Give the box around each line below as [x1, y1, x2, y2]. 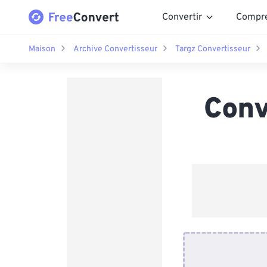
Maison [29, 44, 55, 54]
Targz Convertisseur [175, 44, 250, 54]
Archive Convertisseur [73, 44, 157, 54]
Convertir [162, 11, 202, 23]
